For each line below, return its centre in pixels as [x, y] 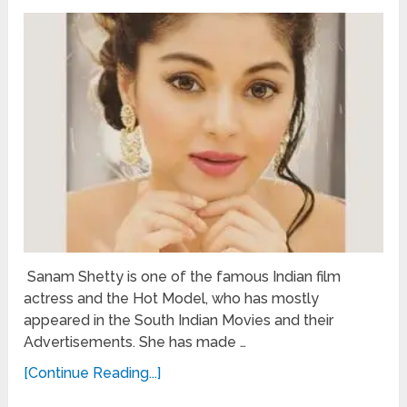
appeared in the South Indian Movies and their [179, 320]
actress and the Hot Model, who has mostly [172, 298]
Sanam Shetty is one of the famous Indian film [183, 276]
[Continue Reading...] [93, 372]
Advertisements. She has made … [135, 342]
